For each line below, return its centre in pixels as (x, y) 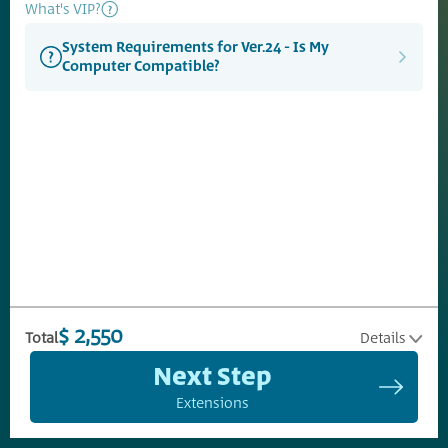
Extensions (212, 403)
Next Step (212, 377)
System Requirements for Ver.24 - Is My (195, 47)
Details (383, 338)
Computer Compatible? (141, 66)
